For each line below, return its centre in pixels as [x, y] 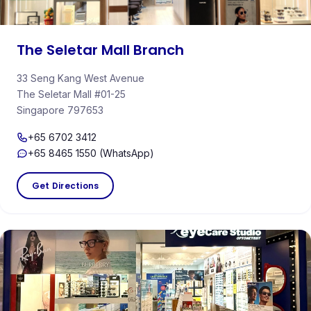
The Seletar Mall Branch [100, 50]
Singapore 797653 [60, 110]
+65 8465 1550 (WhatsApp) [91, 153]
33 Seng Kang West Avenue [81, 78]
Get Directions [66, 186]
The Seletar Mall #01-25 [71, 94]
